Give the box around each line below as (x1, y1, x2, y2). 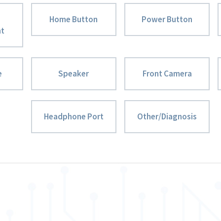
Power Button (142, 14, 193, 25)
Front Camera (142, 68, 192, 79)
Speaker (58, 68, 89, 79)
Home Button (49, 14, 98, 25)
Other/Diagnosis (137, 111, 197, 122)
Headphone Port (43, 111, 104, 122)
